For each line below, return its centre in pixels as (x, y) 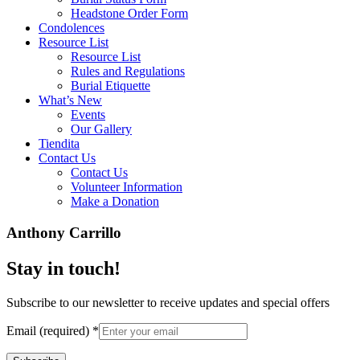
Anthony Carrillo (64, 232)
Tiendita (59, 143)
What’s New (70, 100)
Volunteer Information (127, 187)
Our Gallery (101, 129)
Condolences (72, 28)
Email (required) (49, 330)
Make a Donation (115, 201)
